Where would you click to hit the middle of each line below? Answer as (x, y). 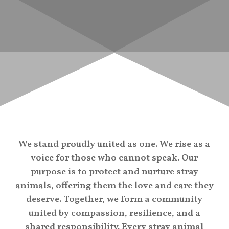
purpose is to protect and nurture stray (114, 172)
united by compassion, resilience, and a (114, 213)
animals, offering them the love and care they (114, 186)
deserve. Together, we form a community (114, 199)
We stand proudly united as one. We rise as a (114, 144)
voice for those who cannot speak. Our (114, 158)
